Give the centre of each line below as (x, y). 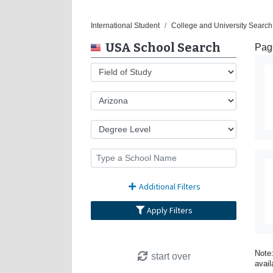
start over (170, 256)
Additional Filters (169, 186)
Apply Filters (170, 210)
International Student (125, 25)
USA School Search (163, 47)
